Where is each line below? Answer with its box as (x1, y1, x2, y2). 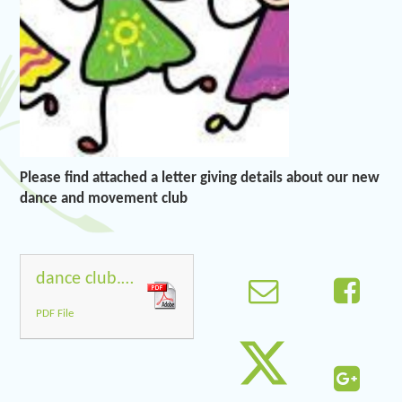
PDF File (36, 308, 74, 320)
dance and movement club (20, 190, 188, 206)
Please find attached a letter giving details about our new (20, 170, 380, 186)
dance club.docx (121, 269, 135, 288)
